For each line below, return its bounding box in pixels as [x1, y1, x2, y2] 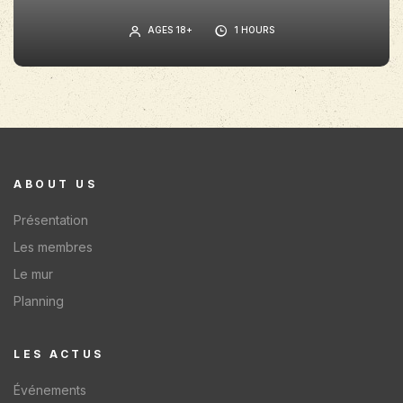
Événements [13, 381, 86, 398]
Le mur [13, 265, 53, 282]
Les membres [13, 238, 93, 255]
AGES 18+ [147, 23, 193, 35]
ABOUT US [13, 176, 97, 191]
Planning [13, 292, 64, 309]
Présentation [13, 211, 88, 228]
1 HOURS [233, 23, 274, 35]
